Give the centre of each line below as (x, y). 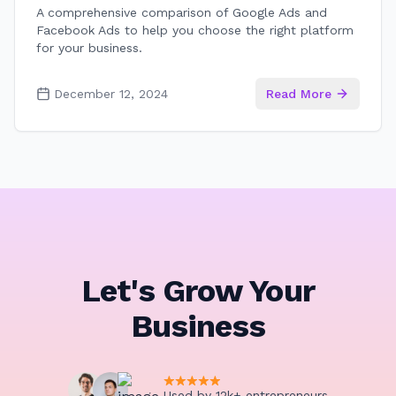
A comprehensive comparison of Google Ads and (182, 12)
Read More (299, 94)
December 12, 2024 (111, 94)
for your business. (89, 48)
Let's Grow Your (198, 291)
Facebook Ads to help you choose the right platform (195, 30)
